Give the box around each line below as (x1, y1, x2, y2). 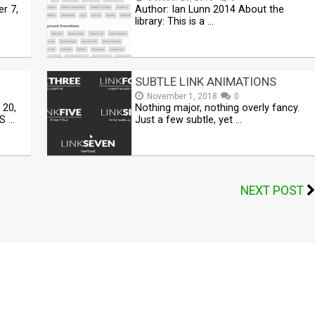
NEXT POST (240, 183, 304, 198)
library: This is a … (135, 15, 214, 27)
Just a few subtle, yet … (135, 113, 243, 126)
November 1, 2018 (147, 91, 218, 101)
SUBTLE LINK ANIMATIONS (135, 74, 277, 89)
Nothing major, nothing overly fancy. (135, 101, 300, 114)
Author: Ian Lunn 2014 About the (135, 3, 285, 15)
